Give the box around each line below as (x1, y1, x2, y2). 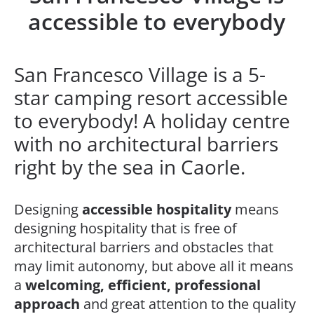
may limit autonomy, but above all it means (14, 257, 294, 275)
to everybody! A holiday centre (14, 107, 290, 134)
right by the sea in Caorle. (14, 153, 245, 180)
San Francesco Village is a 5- (14, 61, 266, 88)
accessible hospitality (82, 200, 231, 219)
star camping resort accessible (14, 84, 288, 111)
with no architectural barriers (14, 130, 278, 157)
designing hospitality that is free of (14, 219, 237, 238)
